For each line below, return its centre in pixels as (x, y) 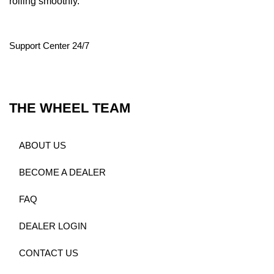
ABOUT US (43, 146)
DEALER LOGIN (53, 227)
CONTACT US (49, 254)
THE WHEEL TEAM (70, 108)
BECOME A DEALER (63, 173)
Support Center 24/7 (49, 46)
